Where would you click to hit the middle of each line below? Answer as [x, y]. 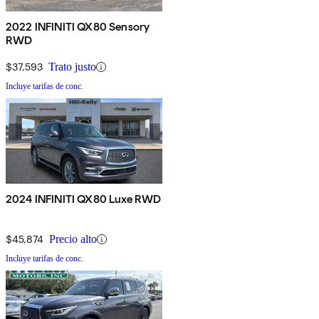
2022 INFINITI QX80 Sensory [78, 27]
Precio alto [73, 239]
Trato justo [72, 67]
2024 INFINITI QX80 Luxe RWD [84, 199]
